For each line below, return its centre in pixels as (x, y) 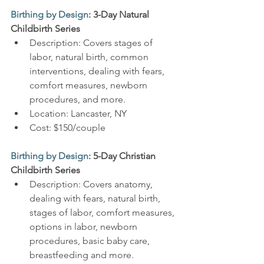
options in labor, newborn (85, 227)
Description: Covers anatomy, (92, 184)
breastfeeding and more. (82, 255)
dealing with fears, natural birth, (96, 198)
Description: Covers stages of (92, 43)
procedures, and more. (77, 99)
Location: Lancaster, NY (78, 113)
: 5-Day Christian (123, 156)
